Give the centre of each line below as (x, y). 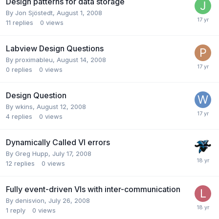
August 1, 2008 (79, 12)
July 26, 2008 (69, 200)
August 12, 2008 (61, 106)
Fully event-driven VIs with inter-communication (93, 189)
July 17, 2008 (72, 153)
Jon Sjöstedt (34, 12)
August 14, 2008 (81, 59)
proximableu (34, 59)
